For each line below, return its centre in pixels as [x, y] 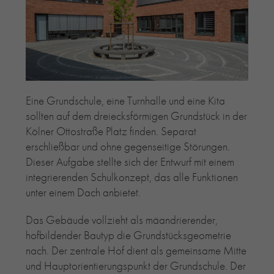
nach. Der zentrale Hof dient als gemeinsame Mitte [136, 250]
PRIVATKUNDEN [77, 83]
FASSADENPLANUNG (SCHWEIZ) [119, 67]
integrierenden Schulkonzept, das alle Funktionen [131, 177]
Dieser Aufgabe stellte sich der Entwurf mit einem [130, 161]
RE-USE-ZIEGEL [84, 15]
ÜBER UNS [65, 101]
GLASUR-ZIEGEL [86, 32]
